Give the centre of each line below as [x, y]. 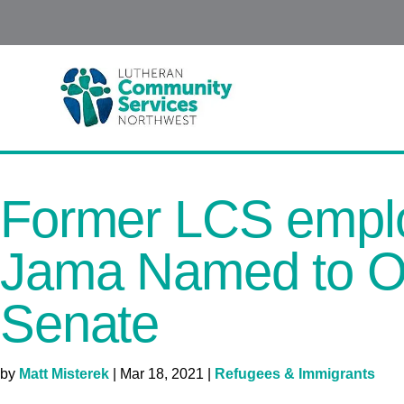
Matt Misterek [64, 374]
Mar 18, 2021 [162, 374]
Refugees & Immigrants [295, 374]
